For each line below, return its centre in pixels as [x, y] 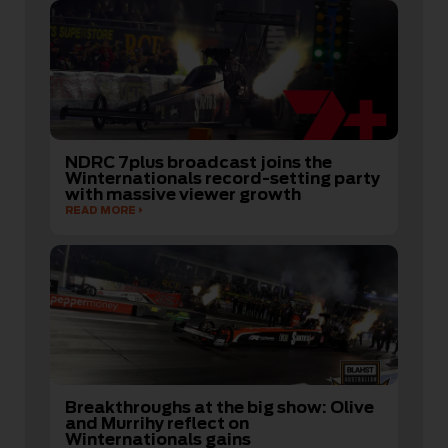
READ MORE [100, 210]
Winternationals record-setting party [222, 179]
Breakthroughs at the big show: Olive [219, 408]
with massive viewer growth [183, 195]
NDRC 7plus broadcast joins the [198, 163]
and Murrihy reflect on [157, 424]
